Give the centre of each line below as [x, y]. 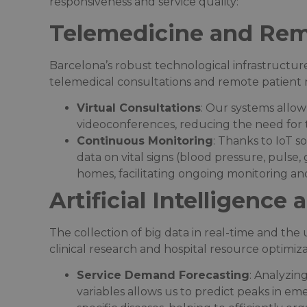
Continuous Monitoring [145, 141]
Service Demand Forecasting [163, 275]
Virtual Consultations [139, 108]
